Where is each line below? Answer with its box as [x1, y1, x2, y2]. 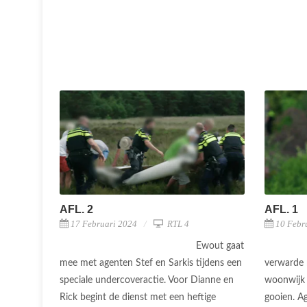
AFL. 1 [265, 204, 298, 216]
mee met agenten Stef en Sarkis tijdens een [60, 258, 242, 269]
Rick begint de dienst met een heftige [60, 293, 216, 303]
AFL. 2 [60, 204, 93, 216]
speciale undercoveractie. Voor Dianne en [60, 275, 234, 286]
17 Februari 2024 [71, 219, 137, 230]
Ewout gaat [196, 241, 244, 251]
